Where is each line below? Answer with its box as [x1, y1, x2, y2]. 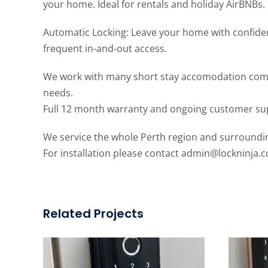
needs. [43, 86, 73, 99]
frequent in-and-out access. [43, 41, 167, 55]
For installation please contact [43, 146, 181, 160]
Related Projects [43, 205, 144, 222]
